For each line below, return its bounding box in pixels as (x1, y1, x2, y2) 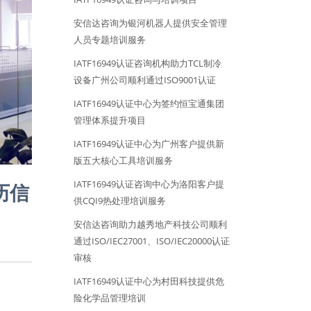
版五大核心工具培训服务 (74, 154, 173, 167)
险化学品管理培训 (74, 292, 146, 305)
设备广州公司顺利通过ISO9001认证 (74, 74, 216, 87)
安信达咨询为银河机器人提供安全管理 (74, 17, 227, 30)
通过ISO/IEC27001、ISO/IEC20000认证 (74, 235, 230, 248)
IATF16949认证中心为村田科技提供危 (74, 275, 224, 288)
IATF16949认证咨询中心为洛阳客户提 (74, 178, 224, 191)
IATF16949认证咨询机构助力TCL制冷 (74, 57, 221, 70)
